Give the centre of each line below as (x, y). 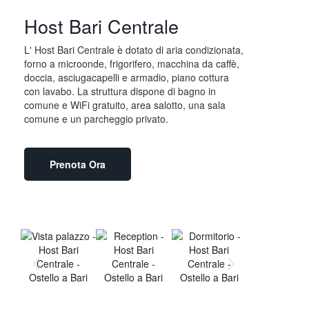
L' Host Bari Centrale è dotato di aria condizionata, (134, 50)
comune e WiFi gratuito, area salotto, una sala (125, 105)
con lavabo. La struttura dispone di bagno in (120, 91)
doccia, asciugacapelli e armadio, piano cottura (127, 78)
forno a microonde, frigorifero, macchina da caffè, (132, 64)
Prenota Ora (78, 165)
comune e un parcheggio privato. (96, 119)
